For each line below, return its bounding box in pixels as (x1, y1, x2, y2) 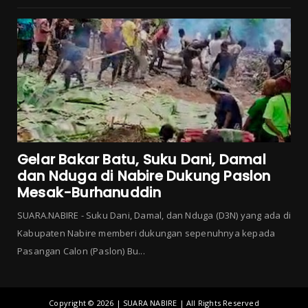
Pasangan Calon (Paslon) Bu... (17, 244, 145, 257)
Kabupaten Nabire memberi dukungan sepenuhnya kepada (17, 226, 276, 239)
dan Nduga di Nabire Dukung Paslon (17, 166, 271, 186)
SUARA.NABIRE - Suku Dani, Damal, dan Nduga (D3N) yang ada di (17, 208, 291, 221)
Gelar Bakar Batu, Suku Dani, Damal (17, 149, 266, 169)
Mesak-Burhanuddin (17, 182, 162, 202)
